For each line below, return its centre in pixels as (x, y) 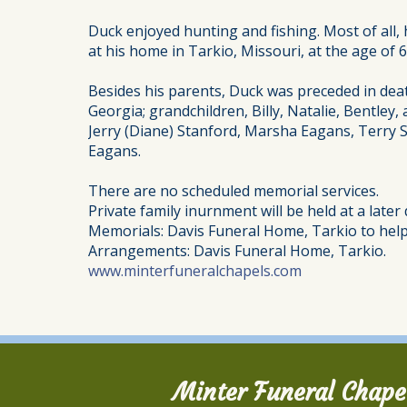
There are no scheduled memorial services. (233, 191)
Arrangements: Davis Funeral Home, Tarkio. (237, 251)
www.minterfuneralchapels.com (195, 271)
